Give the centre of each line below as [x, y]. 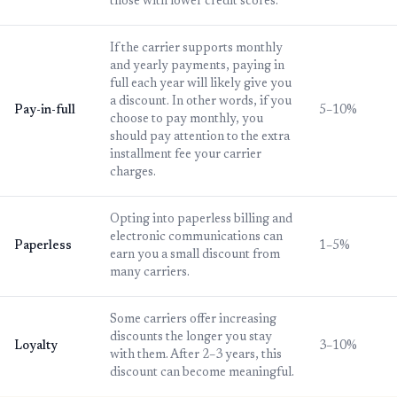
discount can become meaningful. [202, 374]
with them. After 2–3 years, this [196, 356]
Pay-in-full [45, 111]
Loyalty [36, 347]
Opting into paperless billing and [201, 220]
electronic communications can [196, 238]
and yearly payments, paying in [197, 67]
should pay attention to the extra [200, 138]
